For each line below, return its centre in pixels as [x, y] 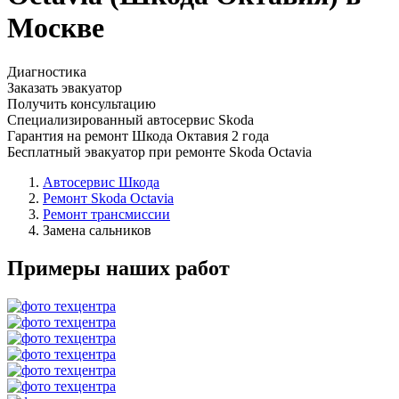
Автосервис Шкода [101, 182]
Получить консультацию [81, 103]
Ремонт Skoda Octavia [108, 198]
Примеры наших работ [118, 268]
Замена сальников [97, 230]
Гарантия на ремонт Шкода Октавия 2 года [138, 135]
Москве [56, 28]
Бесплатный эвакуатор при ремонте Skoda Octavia [159, 151]
